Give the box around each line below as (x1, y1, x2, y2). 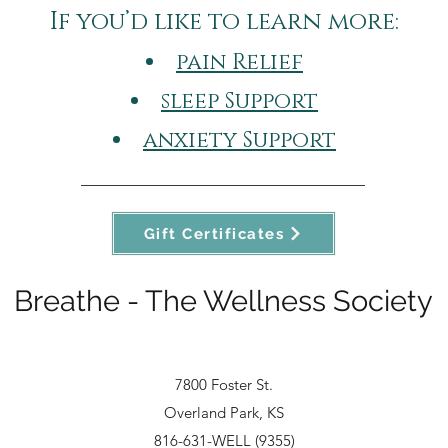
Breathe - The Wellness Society (14, 284, 433, 318)
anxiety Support (143, 126, 336, 155)
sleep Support (161, 87, 318, 116)
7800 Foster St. (175, 375, 273, 394)
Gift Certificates (143, 224, 285, 243)
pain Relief (176, 48, 303, 77)
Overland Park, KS (164, 403, 284, 422)
